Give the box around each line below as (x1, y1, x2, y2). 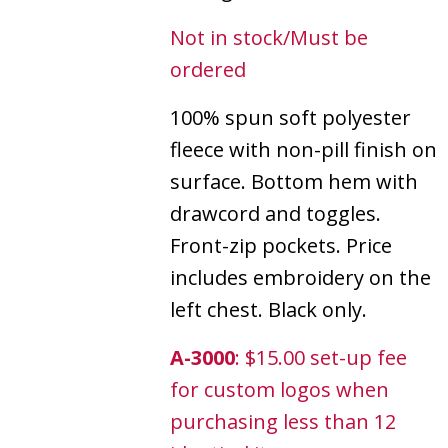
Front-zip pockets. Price (170, 231, 392, 259)
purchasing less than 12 (170, 407, 396, 435)
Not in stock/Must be (170, 23, 368, 51)
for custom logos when (170, 375, 389, 403)
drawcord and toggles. (170, 199, 381, 227)
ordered (170, 55, 246, 83)
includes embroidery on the (170, 263, 431, 291)
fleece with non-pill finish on (170, 135, 437, 163)
